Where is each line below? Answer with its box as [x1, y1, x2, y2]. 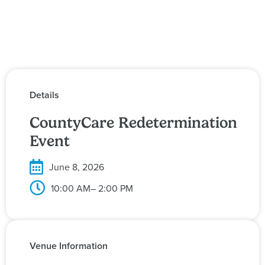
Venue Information [30, 239, 108, 253]
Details [30, 88, 59, 102]
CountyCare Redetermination [30, 114, 237, 132]
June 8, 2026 [49, 160, 104, 174]
